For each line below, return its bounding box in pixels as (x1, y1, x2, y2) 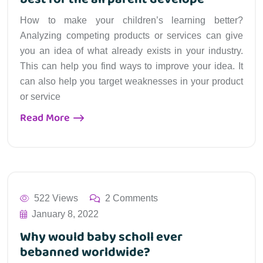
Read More (20, 109, 72, 126)
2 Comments (105, 193, 158, 203)
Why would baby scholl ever (20, 226, 183, 248)
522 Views (34, 193, 78, 203)
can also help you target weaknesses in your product (20, 76, 243, 86)
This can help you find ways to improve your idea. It (20, 60, 243, 71)
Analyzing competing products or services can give (20, 30, 243, 41)
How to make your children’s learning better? (20, 15, 243, 25)
